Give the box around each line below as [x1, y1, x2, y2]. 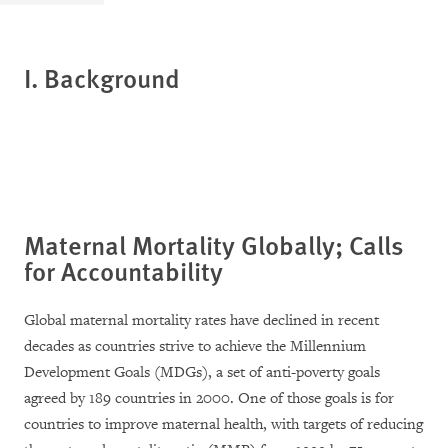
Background [44, 59, 180, 96]
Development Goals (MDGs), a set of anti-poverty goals [24, 363, 380, 382]
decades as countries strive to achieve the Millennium [24, 337, 366, 356]
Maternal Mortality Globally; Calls [24, 226, 404, 263]
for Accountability [24, 252, 223, 289]
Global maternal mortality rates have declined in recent [24, 311, 379, 330]
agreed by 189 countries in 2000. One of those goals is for [24, 389, 394, 408]
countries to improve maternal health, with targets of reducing [24, 415, 423, 434]
